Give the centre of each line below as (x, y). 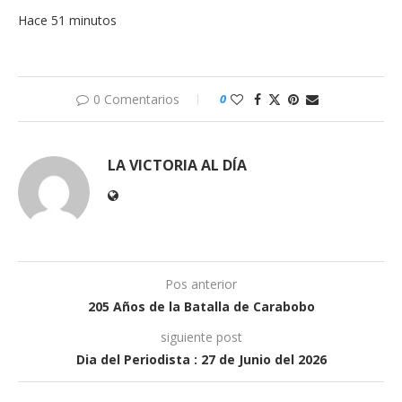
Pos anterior (201, 284)
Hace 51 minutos (67, 20)
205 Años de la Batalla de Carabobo (201, 306)
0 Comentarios (136, 99)
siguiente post (201, 336)
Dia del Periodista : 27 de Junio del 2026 (201, 359)
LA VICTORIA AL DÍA (177, 165)
